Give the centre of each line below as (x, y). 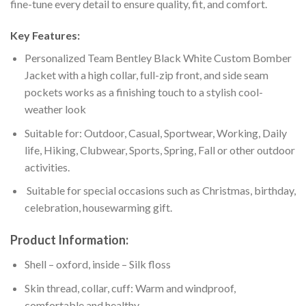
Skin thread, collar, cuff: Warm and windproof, (130, 288)
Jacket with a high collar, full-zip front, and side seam (146, 75)
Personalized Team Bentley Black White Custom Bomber (158, 58)
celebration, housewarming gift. (98, 208)
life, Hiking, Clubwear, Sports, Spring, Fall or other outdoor (159, 150)
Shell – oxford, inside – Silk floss (97, 264)
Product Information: (69, 240)
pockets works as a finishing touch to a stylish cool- (143, 92)
